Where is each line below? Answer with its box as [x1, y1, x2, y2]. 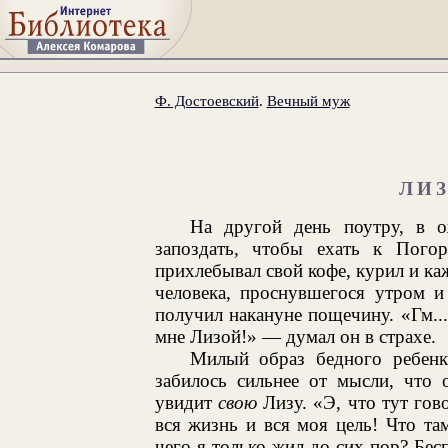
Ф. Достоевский [154, 91, 259, 109]
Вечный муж [266, 91, 350, 109]
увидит [154, 391, 218, 413]
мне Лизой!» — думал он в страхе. [154, 325, 436, 347]
